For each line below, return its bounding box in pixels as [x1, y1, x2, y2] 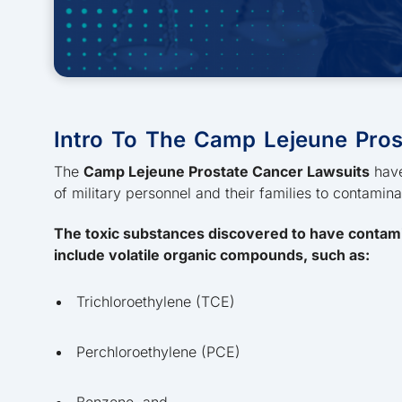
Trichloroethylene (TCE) [76, 293, 235, 311]
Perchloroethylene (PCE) [76, 343, 240, 362]
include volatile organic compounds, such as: [54, 245, 370, 264]
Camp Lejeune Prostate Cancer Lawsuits [83, 162, 370, 180]
